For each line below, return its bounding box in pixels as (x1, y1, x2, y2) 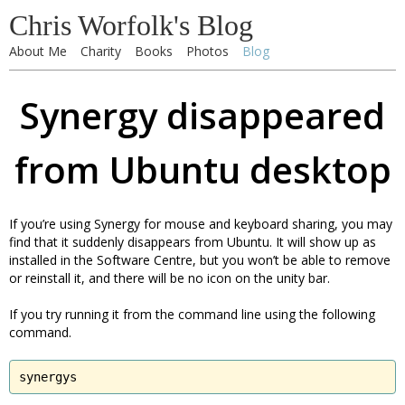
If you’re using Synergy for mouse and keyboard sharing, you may (9, 215, 392, 232)
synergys (19, 370, 77, 384)
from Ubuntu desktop (14, 145, 391, 194)
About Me (9, 42, 67, 60)
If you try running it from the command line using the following (9, 306, 375, 323)
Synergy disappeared (20, 90, 385, 140)
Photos (186, 42, 229, 60)
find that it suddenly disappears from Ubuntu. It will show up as (9, 233, 376, 250)
